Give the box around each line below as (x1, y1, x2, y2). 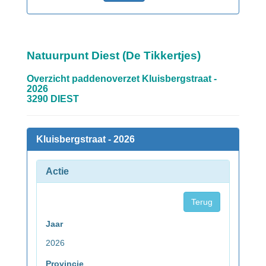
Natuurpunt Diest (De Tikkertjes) (27, 49, 201, 62)
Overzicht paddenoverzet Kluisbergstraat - (27, 74, 217, 84)
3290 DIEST (27, 94, 79, 104)
